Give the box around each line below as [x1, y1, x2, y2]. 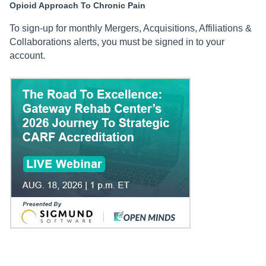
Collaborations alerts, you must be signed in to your [9, 37, 224, 47]
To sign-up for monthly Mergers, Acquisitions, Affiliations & [9, 23, 252, 34]
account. [9, 50, 45, 61]
